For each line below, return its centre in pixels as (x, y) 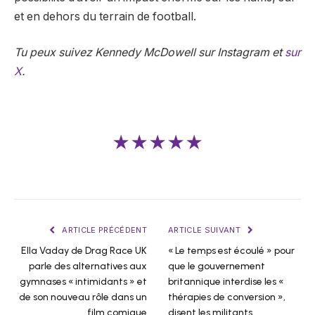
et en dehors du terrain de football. (105, 16)
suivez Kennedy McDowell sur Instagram (164, 53)
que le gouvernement (217, 266)
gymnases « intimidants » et (83, 282)
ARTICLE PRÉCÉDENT (103, 230)
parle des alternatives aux (88, 266)
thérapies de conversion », (227, 297)
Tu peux (36, 53)
